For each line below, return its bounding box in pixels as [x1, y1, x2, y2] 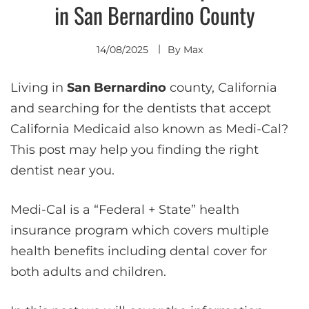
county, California [166, 79, 277, 95]
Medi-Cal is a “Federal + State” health [10, 201, 239, 217]
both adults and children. [10, 263, 166, 279]
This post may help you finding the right [10, 141, 259, 157]
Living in [10, 79, 67, 95]
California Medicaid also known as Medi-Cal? [10, 121, 288, 137]
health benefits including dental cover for [10, 243, 267, 259]
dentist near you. [10, 162, 114, 178]
